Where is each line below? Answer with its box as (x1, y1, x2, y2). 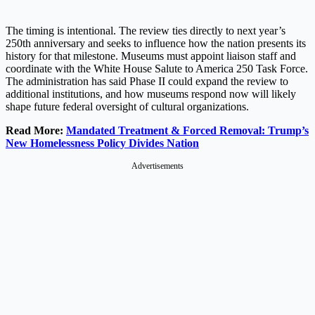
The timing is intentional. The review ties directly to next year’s (6, 24, 285, 37)
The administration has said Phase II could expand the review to (6, 75, 288, 87)
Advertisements (131, 160, 184, 171)
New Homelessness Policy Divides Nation (6, 136, 199, 149)
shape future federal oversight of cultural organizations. (6, 100, 249, 112)
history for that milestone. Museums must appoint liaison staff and (6, 49, 296, 62)
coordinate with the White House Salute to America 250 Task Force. (6, 62, 308, 75)
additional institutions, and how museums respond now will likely (6, 87, 296, 100)
